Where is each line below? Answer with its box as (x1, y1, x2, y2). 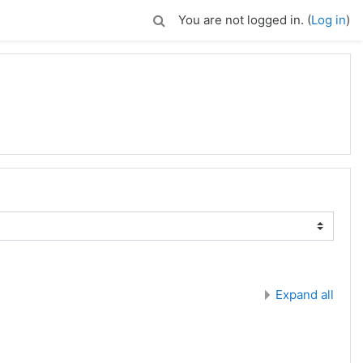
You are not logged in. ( (178, 12, 311, 28)
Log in (311, 12, 346, 28)
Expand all (275, 287, 334, 302)
